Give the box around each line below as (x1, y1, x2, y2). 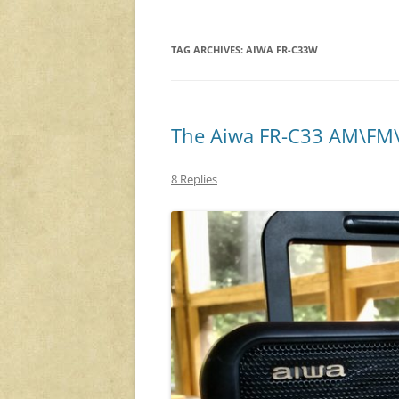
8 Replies (171, 171, 217, 188)
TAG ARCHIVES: (171, 43, 246, 57)
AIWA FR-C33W (246, 43, 318, 57)
